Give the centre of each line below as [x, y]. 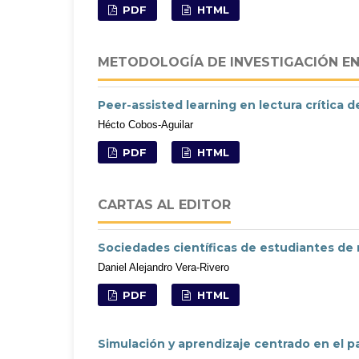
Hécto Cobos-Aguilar [145, 124]
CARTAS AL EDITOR [164, 204]
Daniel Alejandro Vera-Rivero [163, 267]
